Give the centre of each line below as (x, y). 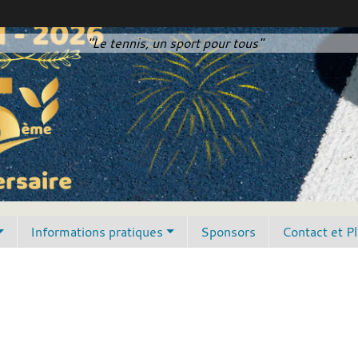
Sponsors (229, 231)
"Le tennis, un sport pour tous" (175, 43)
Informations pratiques (97, 231)
